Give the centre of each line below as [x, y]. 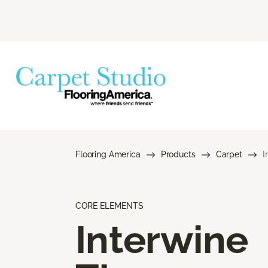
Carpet [229, 154]
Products [178, 154]
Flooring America [108, 154]
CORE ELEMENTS [109, 205]
